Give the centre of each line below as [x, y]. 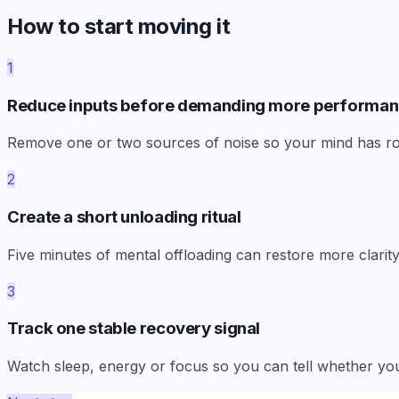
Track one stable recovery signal [134, 329]
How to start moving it [119, 26]
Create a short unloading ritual [124, 217]
